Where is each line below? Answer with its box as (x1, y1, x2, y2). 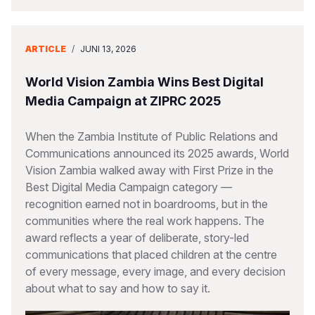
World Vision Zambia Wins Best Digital (25, 75, 264, 89)
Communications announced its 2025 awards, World (25, 146, 289, 160)
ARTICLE (25, 44, 66, 54)
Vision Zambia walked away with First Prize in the (25, 163, 274, 177)
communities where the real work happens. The (25, 214, 264, 228)
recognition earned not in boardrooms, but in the (25, 197, 268, 211)
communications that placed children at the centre (25, 247, 277, 262)
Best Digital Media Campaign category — (25, 180, 232, 194)
